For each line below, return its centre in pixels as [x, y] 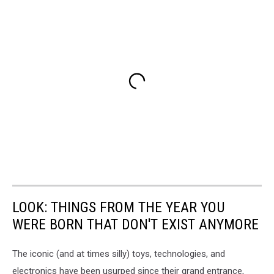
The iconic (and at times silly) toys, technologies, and [119, 254]
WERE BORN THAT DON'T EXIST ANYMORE [135, 225]
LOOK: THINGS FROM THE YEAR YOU [119, 208]
